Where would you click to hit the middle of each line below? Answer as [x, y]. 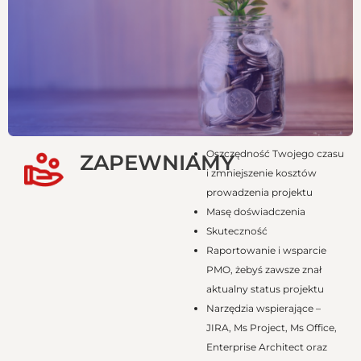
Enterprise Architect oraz [266, 347]
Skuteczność [237, 231]
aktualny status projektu [265, 289]
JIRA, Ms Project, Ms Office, [271, 328]
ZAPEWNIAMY [157, 163]
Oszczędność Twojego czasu [275, 154]
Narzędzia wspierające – [263, 309]
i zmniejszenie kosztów [261, 173]
